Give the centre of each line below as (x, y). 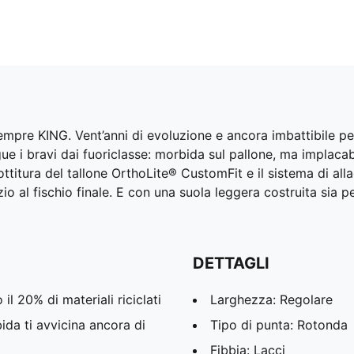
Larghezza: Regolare (271, 300)
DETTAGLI (231, 264)
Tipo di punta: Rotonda (279, 325)
